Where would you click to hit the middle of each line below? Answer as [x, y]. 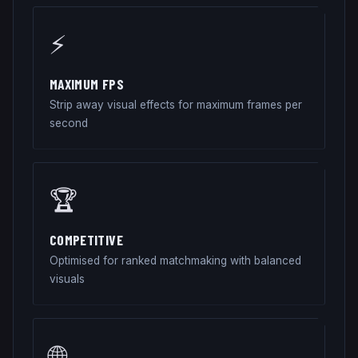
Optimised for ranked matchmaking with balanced [175, 260]
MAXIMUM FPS [87, 84]
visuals [67, 278]
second [69, 123]
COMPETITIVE [86, 239]
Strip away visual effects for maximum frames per [176, 104]
